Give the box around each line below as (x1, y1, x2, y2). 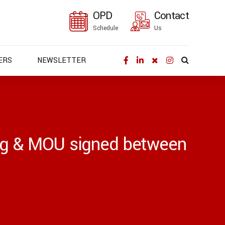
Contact (154, 9, 189, 23)
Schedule (92, 24, 118, 33)
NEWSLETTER (37, 55, 86, 66)
